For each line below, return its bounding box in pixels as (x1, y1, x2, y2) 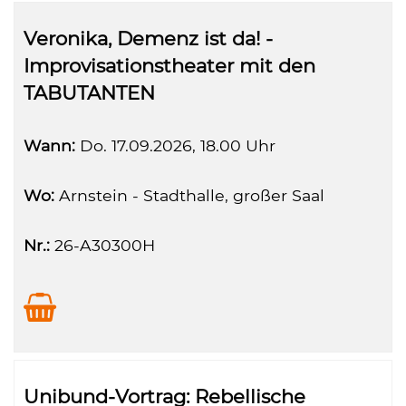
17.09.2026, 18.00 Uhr (107, 136, 275, 155)
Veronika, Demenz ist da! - (24, 27, 273, 50)
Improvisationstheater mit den (24, 54, 315, 77)
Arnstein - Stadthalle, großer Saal (54, 186, 324, 205)
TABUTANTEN (24, 82, 155, 104)
